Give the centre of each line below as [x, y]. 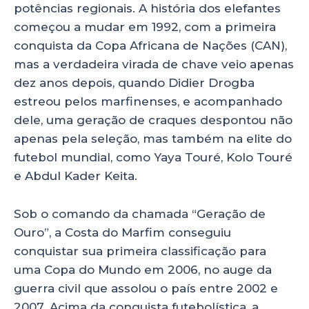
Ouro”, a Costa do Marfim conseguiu [122, 232]
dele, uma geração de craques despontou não [153, 120]
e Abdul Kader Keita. [77, 176]
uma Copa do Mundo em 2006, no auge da [143, 269]
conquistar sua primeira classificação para [140, 251]
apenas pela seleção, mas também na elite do [153, 139]
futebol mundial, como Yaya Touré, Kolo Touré [153, 158]
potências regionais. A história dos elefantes [147, 9]
